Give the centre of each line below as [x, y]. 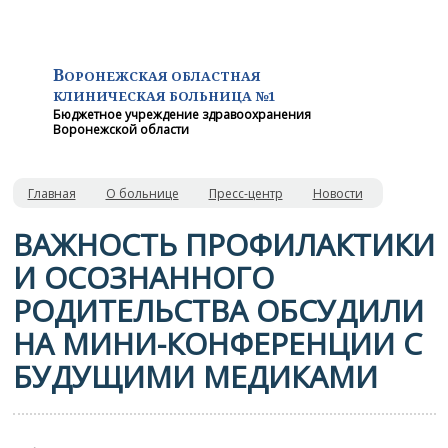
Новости [337, 193]
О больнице [142, 193]
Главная [51, 193]
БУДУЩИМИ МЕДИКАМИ [195, 376]
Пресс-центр [245, 193]
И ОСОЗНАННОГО [143, 277]
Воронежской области [120, 129]
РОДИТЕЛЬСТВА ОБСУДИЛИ [218, 310]
